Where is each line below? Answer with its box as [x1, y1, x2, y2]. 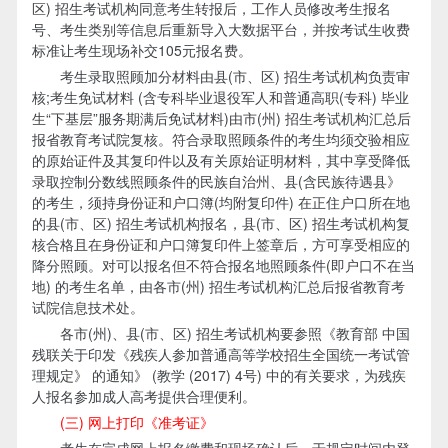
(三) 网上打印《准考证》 [31, 411, 214, 432]
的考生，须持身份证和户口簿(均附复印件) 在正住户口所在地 [31, 191, 410, 212]
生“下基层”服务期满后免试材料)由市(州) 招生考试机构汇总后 [31, 107, 411, 128]
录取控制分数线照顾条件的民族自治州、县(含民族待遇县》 [31, 170, 401, 191]
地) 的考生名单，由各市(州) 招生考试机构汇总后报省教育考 [31, 275, 405, 296]
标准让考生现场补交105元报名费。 [31, 39, 252, 60]
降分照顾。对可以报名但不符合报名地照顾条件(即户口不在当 [31, 254, 415, 275]
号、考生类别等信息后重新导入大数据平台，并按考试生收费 [31, 18, 410, 39]
